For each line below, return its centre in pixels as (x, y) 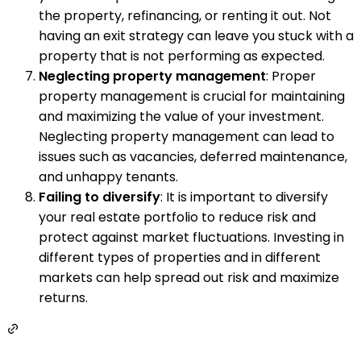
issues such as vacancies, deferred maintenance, (193, 156)
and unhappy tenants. (108, 176)
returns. (63, 297)
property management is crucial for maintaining (192, 96)
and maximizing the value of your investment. (181, 116)
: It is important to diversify (244, 197)
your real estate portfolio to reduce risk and (177, 217)
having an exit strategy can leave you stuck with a (196, 35)
